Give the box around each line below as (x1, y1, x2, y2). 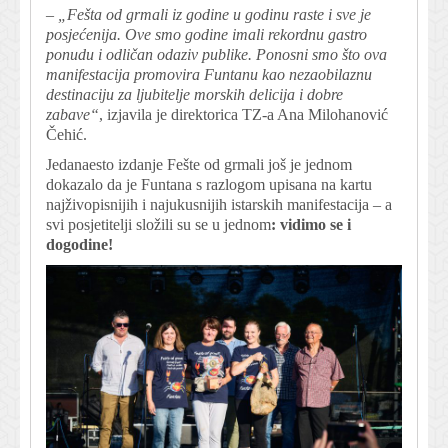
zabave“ (46, 105, 99, 123)
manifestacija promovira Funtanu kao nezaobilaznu (46, 65, 372, 83)
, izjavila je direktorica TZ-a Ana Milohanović (99, 105, 388, 123)
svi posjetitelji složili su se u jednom (46, 215, 271, 233)
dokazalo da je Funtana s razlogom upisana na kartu (46, 175, 372, 193)
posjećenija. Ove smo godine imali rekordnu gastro (46, 25, 367, 43)
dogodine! (46, 235, 113, 253)
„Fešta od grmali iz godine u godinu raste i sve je (58, 5, 371, 23)
